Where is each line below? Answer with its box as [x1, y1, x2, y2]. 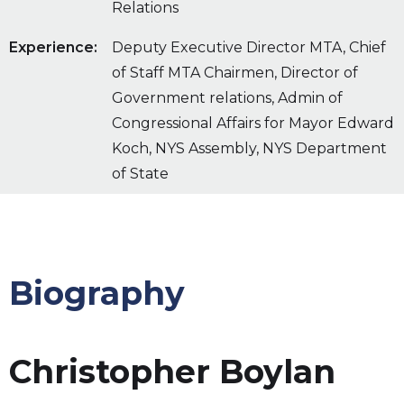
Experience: [9, 39, 97, 57]
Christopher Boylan [9, 352, 335, 392]
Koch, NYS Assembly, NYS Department [112, 140, 387, 158]
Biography [9, 273, 185, 314]
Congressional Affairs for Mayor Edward [112, 115, 394, 133]
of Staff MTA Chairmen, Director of [112, 64, 358, 82]
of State [112, 165, 169, 183]
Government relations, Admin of [112, 89, 343, 107]
